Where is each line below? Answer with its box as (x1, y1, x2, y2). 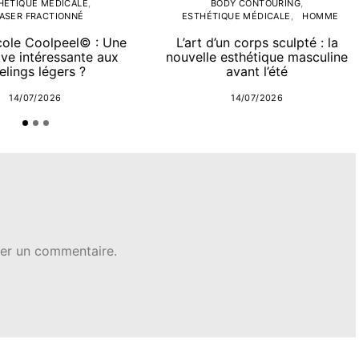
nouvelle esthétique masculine (166, 49, 349, 66)
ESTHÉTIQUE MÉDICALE (181, 10, 291, 22)
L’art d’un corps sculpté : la (175, 34, 338, 51)
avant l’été (226, 63, 288, 80)
